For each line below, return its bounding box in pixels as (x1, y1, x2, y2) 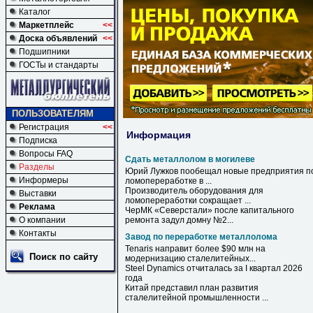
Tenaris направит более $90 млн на (125, 244, 265, 254)
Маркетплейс (19, 20, 74, 30)
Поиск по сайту (29, 252, 98, 262)
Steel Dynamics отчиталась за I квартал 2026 (125, 263, 303, 273)
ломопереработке (125, 176, 199, 186)
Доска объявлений (19, 34, 97, 43)
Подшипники (19, 47, 70, 57)
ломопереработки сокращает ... (125, 196, 251, 205)
